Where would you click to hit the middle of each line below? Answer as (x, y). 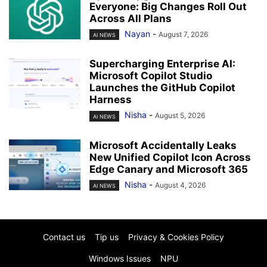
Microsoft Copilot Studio (151, 76)
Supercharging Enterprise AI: (162, 64)
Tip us (107, 237)
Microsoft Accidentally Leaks (163, 145)
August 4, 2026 (180, 185)
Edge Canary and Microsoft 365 (169, 169)
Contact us (64, 237)
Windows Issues (120, 258)
